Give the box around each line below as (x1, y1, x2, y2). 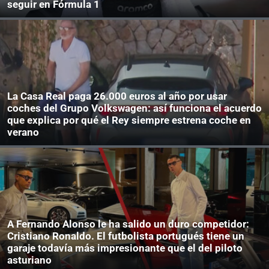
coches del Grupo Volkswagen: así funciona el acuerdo (7, 102, 262, 115)
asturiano (7, 254, 52, 267)
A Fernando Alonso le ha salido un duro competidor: (7, 218, 249, 231)
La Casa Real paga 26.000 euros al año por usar (7, 90, 227, 103)
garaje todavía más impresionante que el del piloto (7, 242, 243, 255)
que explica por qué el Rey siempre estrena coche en (7, 114, 251, 127)
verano (7, 126, 39, 139)
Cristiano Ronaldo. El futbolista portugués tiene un (7, 230, 244, 243)
